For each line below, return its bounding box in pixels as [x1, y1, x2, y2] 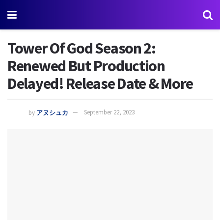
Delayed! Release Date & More [7, 74, 193, 93]
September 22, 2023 [84, 108, 135, 117]
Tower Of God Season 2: [7, 38, 156, 58]
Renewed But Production [7, 56, 165, 76]
